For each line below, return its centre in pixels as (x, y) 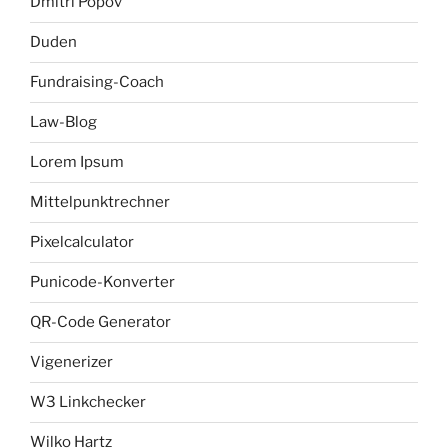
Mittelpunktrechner (100, 202)
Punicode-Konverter (102, 282)
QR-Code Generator (100, 322)
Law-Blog (63, 122)
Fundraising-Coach (97, 82)
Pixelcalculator (82, 242)
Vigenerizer (71, 362)
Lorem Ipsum (77, 162)
